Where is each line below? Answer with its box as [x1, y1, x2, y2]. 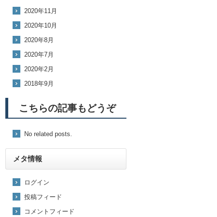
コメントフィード [24, 208, 75, 216]
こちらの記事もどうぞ [19, 103, 116, 114]
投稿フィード [24, 193, 62, 201]
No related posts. [24, 130, 72, 138]
